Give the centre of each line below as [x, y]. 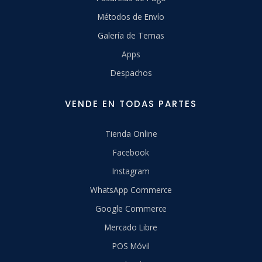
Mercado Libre [131, 227]
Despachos [131, 73]
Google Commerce [131, 209]
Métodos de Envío [131, 17]
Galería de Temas [131, 36]
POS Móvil [131, 246]
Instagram [131, 171]
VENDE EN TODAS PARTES [131, 104]
